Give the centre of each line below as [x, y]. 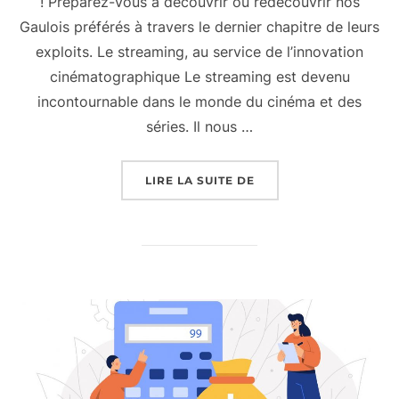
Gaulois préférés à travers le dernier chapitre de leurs [199, 26]
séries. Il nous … [199, 126]
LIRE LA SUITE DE [199, 180]
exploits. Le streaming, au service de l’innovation [199, 51]
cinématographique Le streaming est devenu [199, 76]
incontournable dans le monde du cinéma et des [199, 101]
